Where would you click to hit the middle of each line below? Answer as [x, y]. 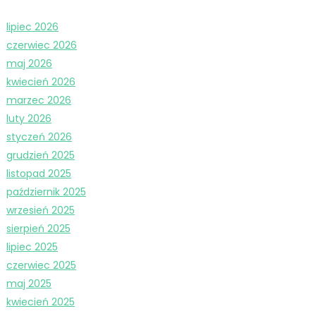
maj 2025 [29, 283]
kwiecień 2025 [40, 302]
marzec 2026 [38, 100]
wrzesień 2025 [40, 210]
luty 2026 [29, 118]
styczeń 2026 [39, 136]
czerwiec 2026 [41, 45]
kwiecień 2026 [41, 81]
